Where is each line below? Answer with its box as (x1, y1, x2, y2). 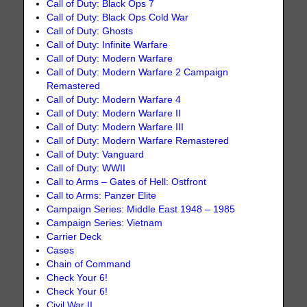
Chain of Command (47, 259, 132, 270)
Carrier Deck (47, 232, 102, 243)
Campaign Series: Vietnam (47, 218, 163, 229)
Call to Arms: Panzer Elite (47, 191, 157, 201)
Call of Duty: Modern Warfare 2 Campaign (47, 67, 229, 78)
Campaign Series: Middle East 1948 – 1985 (47, 204, 236, 215)
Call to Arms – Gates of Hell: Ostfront (47, 177, 207, 188)
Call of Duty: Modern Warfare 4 (47, 95, 182, 106)
